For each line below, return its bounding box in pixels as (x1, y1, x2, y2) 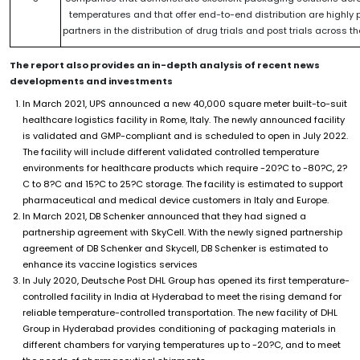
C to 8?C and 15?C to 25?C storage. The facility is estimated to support (22, 177, 343, 190)
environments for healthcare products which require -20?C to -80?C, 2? (22, 161, 347, 174)
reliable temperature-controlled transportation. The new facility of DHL (22, 305, 337, 319)
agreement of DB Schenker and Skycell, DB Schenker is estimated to (22, 241, 328, 255)
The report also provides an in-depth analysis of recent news (10, 58, 320, 72)
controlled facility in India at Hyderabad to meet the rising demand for (22, 289, 342, 303)
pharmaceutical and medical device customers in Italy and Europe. (22, 193, 329, 207)
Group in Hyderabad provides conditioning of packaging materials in (22, 321, 336, 335)
